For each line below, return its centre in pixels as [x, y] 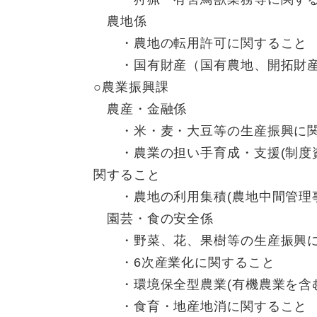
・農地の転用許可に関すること [201, 44]
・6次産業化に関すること [184, 263]
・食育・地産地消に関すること [201, 307]
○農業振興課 [131, 87]
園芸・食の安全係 [154, 219]
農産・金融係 [140, 109]
